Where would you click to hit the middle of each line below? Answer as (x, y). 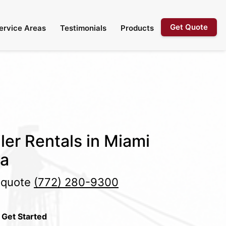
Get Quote (189, 27)
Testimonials (83, 28)
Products (137, 28)
